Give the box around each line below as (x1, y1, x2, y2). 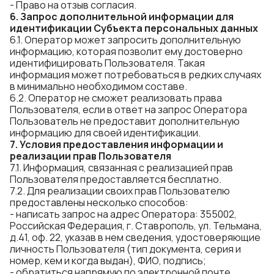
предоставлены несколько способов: (10, 196, 188, 209)
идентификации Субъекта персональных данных (10, 21, 258, 35)
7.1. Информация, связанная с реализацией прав (10, 161, 233, 174)
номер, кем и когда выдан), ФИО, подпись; (10, 254, 206, 267)
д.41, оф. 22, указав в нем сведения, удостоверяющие (10, 231, 261, 244)
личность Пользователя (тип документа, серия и (10, 242, 241, 256)
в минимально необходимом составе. (10, 80, 187, 93)
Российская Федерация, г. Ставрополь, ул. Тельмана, (10, 219, 262, 232)
